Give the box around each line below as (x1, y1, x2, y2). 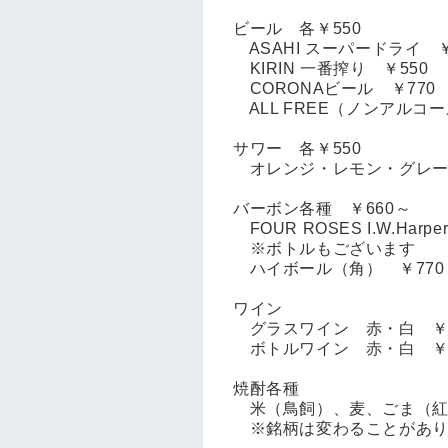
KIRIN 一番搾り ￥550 (233, 59, 429, 77)
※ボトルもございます (233, 239, 416, 257)
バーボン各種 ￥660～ (233, 199, 412, 217)
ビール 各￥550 (233, 19, 362, 37)
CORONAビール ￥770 (233, 79, 437, 97)
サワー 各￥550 (233, 139, 362, 157)
